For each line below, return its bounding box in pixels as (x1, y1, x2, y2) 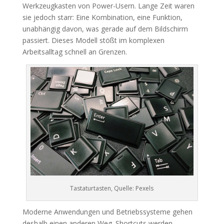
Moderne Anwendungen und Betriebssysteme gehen (22, 207, 192, 217)
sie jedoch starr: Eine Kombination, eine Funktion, (22, 12, 182, 22)
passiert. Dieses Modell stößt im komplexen (22, 35, 164, 45)
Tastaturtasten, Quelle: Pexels (70, 184, 154, 193)
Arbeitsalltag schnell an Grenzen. (22, 47, 127, 56)
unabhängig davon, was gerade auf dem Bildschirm (22, 24, 188, 33)
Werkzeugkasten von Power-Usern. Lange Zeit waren (22, 1, 194, 10)
